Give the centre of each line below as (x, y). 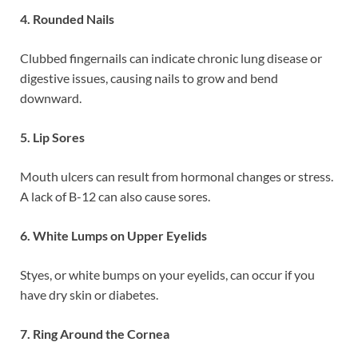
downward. (51, 98)
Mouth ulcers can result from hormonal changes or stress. (177, 177)
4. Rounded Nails (67, 19)
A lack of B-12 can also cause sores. (115, 197)
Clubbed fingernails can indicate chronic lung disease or (171, 58)
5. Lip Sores (52, 137)
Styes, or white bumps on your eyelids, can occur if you (167, 275)
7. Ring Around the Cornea (95, 334)
